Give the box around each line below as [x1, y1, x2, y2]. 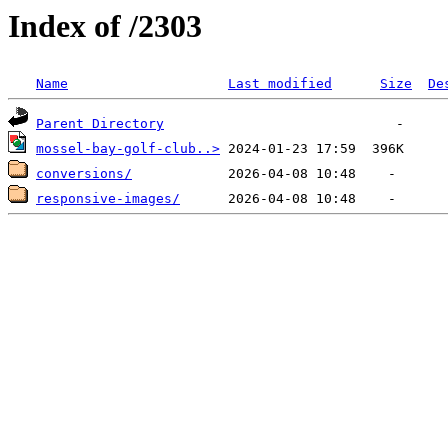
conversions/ [36, 166, 132, 182]
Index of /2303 [8, 8, 202, 44]
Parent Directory [36, 116, 164, 132]
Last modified [228, 76, 332, 92]
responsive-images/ [36, 191, 180, 207]
